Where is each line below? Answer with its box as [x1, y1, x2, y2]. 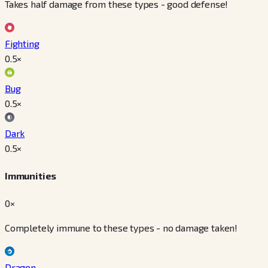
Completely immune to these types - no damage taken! [5, 222, 238, 234]
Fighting [5, 37, 39, 49]
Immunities [5, 170, 57, 182]
